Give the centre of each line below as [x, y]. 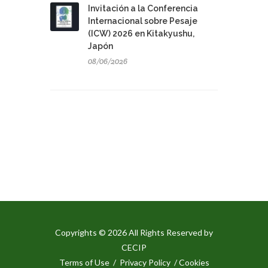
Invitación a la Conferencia [143, 9]
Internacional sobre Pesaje [143, 21]
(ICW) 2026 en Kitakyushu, [141, 34]
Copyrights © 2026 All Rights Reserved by [134, 233]
